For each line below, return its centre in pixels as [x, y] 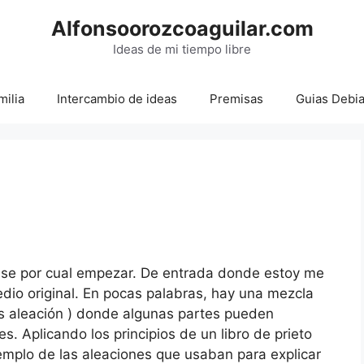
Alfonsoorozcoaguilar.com [182, 28]
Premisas [236, 99]
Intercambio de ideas [117, 99]
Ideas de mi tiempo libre [182, 49]
